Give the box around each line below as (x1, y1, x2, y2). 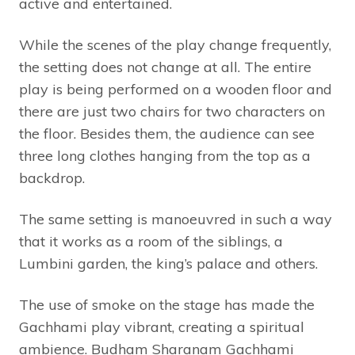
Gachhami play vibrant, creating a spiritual (19, 318, 304, 337)
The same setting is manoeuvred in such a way (19, 210, 332, 229)
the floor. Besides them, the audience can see (19, 124, 315, 143)
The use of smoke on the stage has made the (19, 296, 315, 315)
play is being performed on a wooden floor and (19, 80, 332, 99)
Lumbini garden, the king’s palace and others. (19, 254, 322, 273)
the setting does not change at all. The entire (19, 58, 311, 77)
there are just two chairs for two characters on (19, 102, 325, 121)
